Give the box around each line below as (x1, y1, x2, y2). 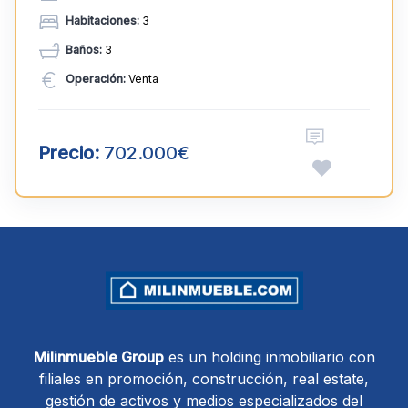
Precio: (38, 142, 99, 165)
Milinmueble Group (33, 348, 164, 367)
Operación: (66, 72, 126, 87)
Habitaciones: (66, 14, 139, 28)
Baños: (66, 43, 102, 57)
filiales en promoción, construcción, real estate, (39, 370, 369, 389)
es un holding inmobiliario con (163, 348, 375, 367)
